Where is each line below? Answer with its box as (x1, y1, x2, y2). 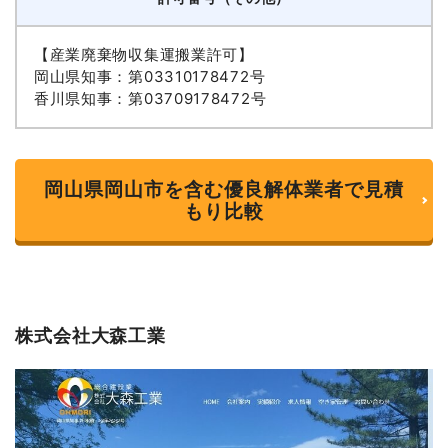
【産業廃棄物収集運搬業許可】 (33, 45, 254, 65)
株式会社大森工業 (14, 324, 167, 346)
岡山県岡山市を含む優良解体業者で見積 (44, 177, 404, 202)
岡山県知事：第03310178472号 (33, 67, 266, 87)
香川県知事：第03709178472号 (33, 89, 267, 109)
